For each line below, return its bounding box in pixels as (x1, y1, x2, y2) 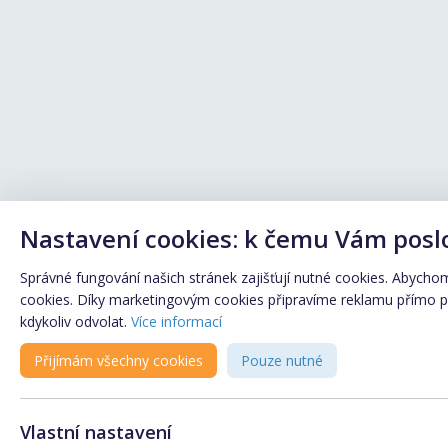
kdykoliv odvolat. (20, 311, 131, 331)
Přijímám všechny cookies (97, 350, 203, 370)
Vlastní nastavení (20, 419, 172, 444)
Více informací (131, 311, 222, 331)
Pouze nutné (286, 350, 323, 370)
